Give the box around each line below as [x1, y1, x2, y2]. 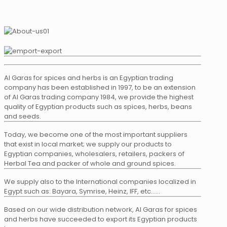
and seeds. [4, 111, 41, 122]
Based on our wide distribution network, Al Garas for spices [4, 205, 197, 215]
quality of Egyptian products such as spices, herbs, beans [4, 102, 192, 112]
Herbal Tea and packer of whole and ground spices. [4, 159, 176, 169]
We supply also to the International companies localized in [4, 177, 196, 187]
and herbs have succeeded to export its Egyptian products [4, 214, 197, 224]
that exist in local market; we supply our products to [4, 139, 172, 149]
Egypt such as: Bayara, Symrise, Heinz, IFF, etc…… [4, 186, 160, 197]
